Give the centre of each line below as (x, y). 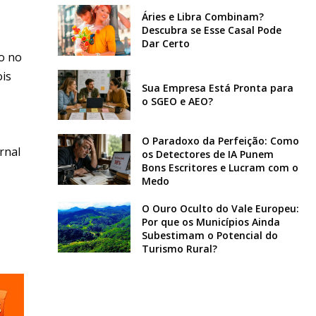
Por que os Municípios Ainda (211, 222)
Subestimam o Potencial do (209, 236)
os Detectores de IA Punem (207, 154)
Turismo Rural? (179, 249)
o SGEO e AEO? (177, 102)
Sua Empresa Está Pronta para (217, 88)
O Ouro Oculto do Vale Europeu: (220, 209)
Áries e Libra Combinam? (202, 17)
